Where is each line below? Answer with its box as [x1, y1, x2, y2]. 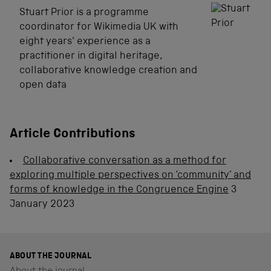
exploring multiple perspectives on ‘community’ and [10, 170, 251, 181]
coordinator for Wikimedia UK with [19, 22, 178, 33]
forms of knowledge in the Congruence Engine [10, 184, 229, 195]
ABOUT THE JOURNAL [10, 252, 92, 261]
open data [19, 80, 67, 91]
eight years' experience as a [19, 37, 151, 48]
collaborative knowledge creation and [19, 66, 197, 77]
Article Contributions [10, 128, 135, 141]
